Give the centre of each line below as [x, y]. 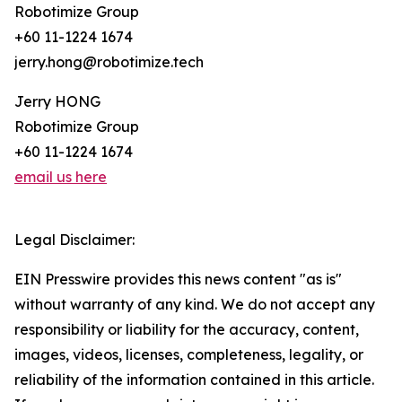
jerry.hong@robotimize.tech [109, 62]
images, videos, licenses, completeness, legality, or [189, 355]
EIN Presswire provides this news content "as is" [178, 280]
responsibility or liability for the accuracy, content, [187, 330]
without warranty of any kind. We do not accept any [195, 305]
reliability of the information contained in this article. [194, 380]
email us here [61, 177]
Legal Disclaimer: [74, 240]
